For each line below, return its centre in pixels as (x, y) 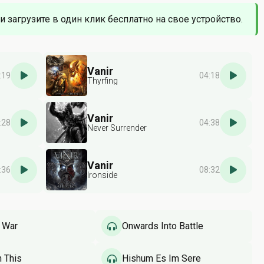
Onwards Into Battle (163, 226)
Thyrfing (103, 81)
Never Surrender (117, 128)
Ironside (103, 175)
